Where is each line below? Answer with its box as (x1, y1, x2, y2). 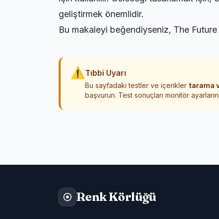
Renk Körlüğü (76, 190, 156, 204)
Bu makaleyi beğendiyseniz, (59, 24, 174, 35)
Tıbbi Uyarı (85, 68, 126, 78)
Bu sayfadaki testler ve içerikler (85, 81, 189, 89)
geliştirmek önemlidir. (59, 9, 144, 19)
